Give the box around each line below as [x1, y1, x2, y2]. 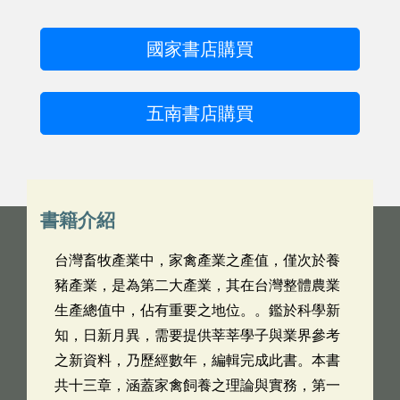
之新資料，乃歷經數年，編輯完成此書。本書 [54, 353, 340, 368]
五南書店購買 [146, 104, 254, 123]
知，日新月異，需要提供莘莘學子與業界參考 [54, 328, 340, 343]
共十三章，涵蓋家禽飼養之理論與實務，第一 [54, 378, 340, 393]
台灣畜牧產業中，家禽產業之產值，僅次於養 [54, 253, 340, 268]
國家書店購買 [146, 39, 254, 59]
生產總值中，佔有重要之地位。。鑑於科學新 [54, 303, 340, 318]
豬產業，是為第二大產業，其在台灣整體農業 [54, 278, 340, 293]
